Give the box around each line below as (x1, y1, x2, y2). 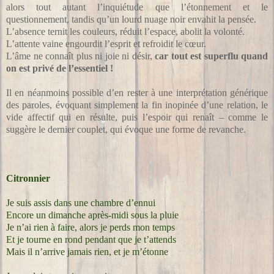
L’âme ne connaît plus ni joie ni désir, (6, 50, 155, 61)
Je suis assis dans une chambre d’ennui (6, 197, 155, 208)
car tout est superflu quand (155, 50, 268, 61)
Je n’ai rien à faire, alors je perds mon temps (6, 221, 175, 232)
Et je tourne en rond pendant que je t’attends (6, 234, 176, 245)
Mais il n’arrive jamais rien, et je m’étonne (6, 246, 168, 257)
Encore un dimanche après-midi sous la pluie (6, 209, 179, 220)
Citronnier (6, 172, 50, 183)
